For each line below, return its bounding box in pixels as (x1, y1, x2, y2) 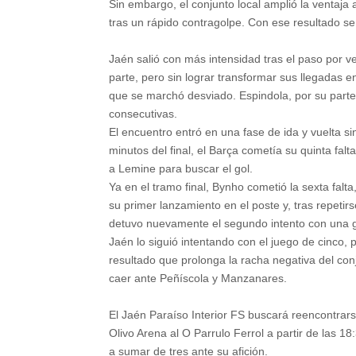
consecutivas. (109, 107, 177, 120)
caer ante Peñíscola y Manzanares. (109, 272, 287, 284)
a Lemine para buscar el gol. (109, 162, 253, 175)
